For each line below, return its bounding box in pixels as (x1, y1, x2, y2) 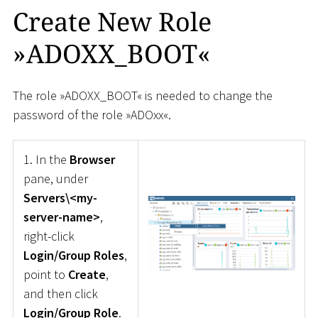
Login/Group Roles (23, 247, 124, 264)
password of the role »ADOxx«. (13, 106, 171, 123)
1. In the (23, 151, 70, 168)
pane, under (23, 170, 88, 187)
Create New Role (13, 4, 212, 40)
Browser (69, 151, 115, 168)
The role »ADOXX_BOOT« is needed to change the (13, 87, 273, 104)
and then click (23, 285, 98, 302)
